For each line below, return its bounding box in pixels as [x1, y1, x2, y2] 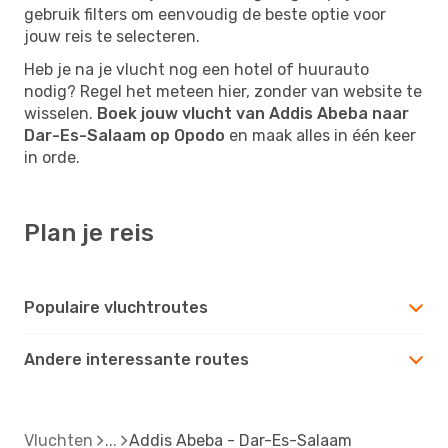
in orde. [24, 147, 80, 167]
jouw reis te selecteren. [24, 26, 200, 46]
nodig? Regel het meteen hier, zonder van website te [24, 81, 422, 101]
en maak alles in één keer [225, 125, 416, 145]
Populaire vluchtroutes [24, 297, 208, 317]
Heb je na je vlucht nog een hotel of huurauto [24, 59, 369, 79]
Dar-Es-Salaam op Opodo [24, 125, 225, 145]
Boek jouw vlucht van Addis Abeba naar [97, 103, 409, 123]
